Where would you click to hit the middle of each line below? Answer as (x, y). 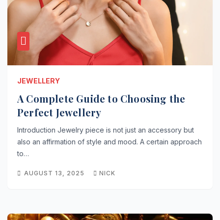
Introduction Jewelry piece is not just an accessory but (106, 130)
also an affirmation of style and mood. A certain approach (110, 142)
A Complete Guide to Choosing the (101, 98)
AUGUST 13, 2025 (55, 173)
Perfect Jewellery (59, 112)
